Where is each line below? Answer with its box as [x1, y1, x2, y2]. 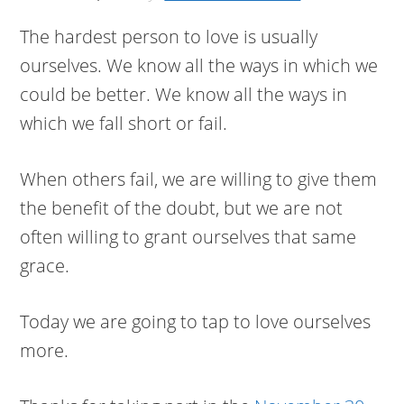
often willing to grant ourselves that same [20, 225, 357, 249]
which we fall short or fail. [20, 111, 228, 135]
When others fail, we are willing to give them [20, 167, 378, 191]
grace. [20, 253, 70, 278]
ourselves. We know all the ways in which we [20, 53, 379, 78]
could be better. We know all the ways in [20, 82, 348, 106]
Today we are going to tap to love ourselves [20, 309, 372, 334]
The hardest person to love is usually [20, 24, 318, 49]
